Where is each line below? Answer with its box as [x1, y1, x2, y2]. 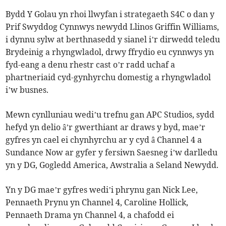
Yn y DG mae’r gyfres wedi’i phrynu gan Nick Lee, [6, 185, 198, 195]
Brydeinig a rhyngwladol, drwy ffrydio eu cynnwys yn [6, 47, 214, 58]
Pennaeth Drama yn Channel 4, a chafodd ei [6, 210, 175, 220]
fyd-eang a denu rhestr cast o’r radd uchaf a [6, 60, 176, 70]
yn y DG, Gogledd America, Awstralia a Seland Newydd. [6, 160, 219, 171]
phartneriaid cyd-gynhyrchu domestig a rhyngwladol [6, 72, 211, 83]
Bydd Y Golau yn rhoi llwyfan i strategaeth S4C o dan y [6, 9, 215, 20]
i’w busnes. [6, 85, 49, 95]
